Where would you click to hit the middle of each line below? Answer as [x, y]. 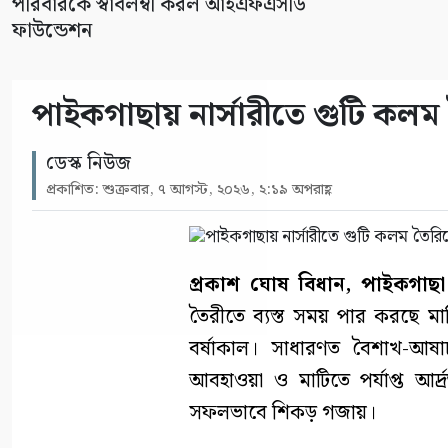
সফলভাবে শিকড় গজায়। [282, 413]
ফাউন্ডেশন [52, 30]
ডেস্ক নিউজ [88, 163]
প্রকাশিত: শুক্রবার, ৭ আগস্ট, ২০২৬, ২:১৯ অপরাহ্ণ [189, 189]
